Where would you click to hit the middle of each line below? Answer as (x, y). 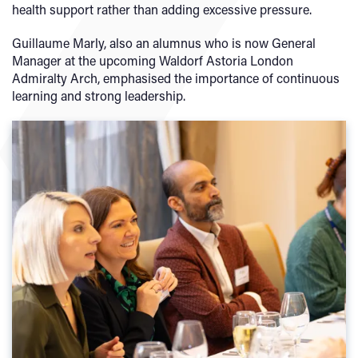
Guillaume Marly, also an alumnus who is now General (164, 43)
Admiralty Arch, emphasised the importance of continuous (176, 78)
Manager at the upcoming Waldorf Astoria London (153, 60)
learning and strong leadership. (100, 95)
